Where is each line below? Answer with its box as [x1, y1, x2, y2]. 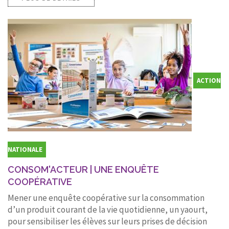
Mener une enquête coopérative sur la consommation [8, 192, 204, 203]
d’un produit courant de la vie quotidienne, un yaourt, [8, 203, 208, 215]
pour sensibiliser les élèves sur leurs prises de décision [8, 215, 207, 227]
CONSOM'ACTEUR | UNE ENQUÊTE [8, 164, 159, 175]
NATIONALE [8, 145, 42, 154]
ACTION [197, 76, 221, 85]
